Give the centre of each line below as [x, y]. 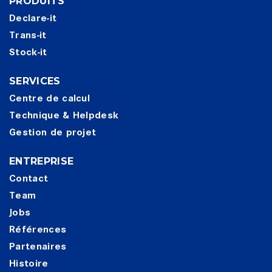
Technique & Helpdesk [64, 115]
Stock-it [28, 52]
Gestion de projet [53, 132]
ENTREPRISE [42, 161]
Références [38, 229]
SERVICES [35, 81]
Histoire [29, 263]
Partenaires [38, 246]
